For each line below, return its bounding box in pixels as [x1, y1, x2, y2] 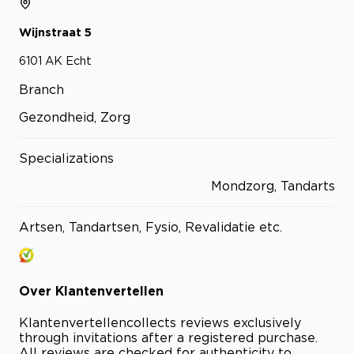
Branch [19, 82, 64, 97]
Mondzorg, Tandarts [211, 179, 335, 194]
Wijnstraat [19, 25, 81, 38]
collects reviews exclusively [126, 314, 301, 330]
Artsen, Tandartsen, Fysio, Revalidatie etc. [19, 220, 282, 235]
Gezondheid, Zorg [19, 110, 130, 125]
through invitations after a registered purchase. [19, 330, 318, 345]
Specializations [19, 151, 114, 166]
